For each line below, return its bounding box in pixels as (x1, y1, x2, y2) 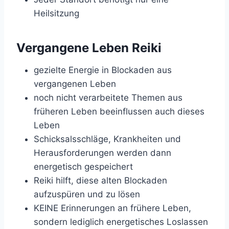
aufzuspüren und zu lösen (34, 189, 140, 200)
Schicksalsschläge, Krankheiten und (34, 134, 181, 145)
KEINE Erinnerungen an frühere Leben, (34, 203, 191, 214)
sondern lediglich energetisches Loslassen (34, 217, 208, 227)
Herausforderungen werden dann (34, 148, 171, 158)
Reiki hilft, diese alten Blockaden (34, 175, 167, 186)
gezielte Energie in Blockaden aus (34, 65, 172, 76)
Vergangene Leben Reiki (16, 40, 162, 56)
